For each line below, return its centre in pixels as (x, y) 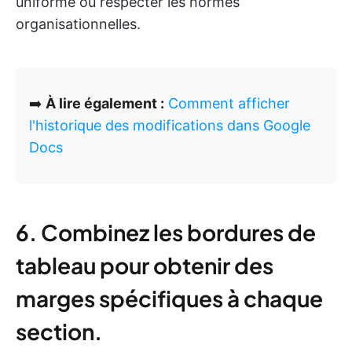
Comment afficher (229, 103)
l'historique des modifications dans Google (170, 125)
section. (59, 331)
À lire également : (105, 103)
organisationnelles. (78, 24)
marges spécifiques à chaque (169, 298)
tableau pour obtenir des (145, 265)
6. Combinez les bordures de (166, 232)
